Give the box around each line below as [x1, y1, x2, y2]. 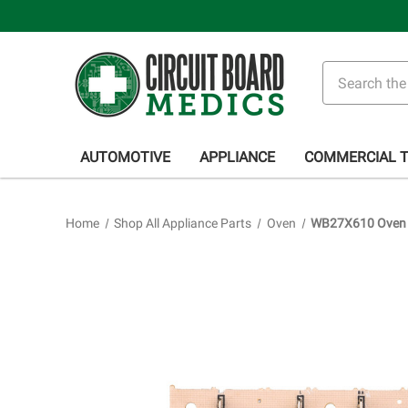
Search [322, 63, 372, 80]
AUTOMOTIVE [80, 148, 170, 166]
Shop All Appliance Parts [114, 216, 252, 230]
